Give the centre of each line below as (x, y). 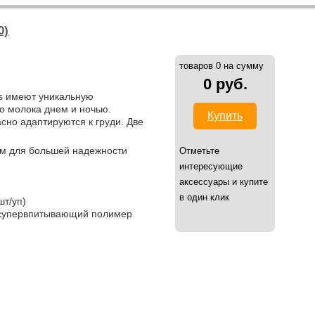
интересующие (211, 166)
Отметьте (199, 151)
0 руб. (225, 84)
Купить (225, 116)
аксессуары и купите (224, 182)
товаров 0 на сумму (221, 66)
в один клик (204, 197)
